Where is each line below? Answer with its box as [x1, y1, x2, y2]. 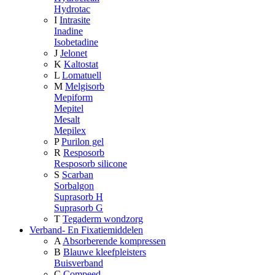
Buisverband [54, 258, 103, 269]
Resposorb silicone [54, 158, 127, 169]
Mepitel [54, 103, 83, 114]
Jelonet [60, 48, 87, 59]
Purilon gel [61, 136, 104, 147]
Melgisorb [65, 81, 104, 92]
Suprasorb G [54, 203, 103, 214]
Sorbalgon [54, 180, 94, 192]
